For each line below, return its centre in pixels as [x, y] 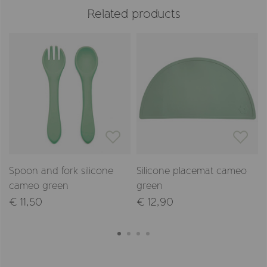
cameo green [39, 185]
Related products [133, 14]
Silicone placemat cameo [192, 170]
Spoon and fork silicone [61, 170]
